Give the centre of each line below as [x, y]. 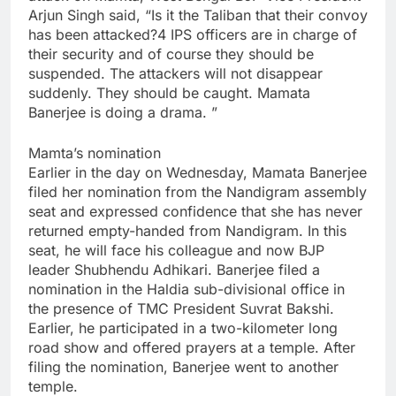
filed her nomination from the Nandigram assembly [198, 192]
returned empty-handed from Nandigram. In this [187, 231]
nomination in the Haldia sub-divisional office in [187, 289]
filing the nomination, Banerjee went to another [183, 367]
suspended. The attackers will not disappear [175, 73]
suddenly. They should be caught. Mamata [169, 93]
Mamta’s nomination [95, 153]
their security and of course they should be [171, 54]
